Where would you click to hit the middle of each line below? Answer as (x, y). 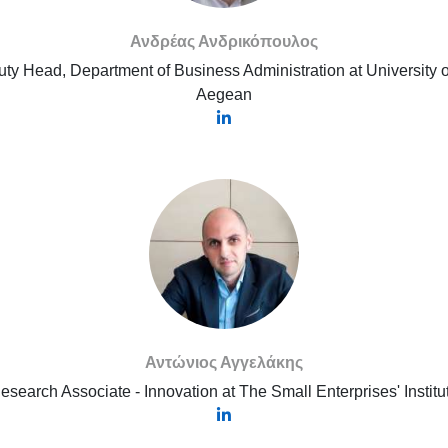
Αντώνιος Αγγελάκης (224, 362)
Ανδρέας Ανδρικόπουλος (224, 41)
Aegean (224, 94)
